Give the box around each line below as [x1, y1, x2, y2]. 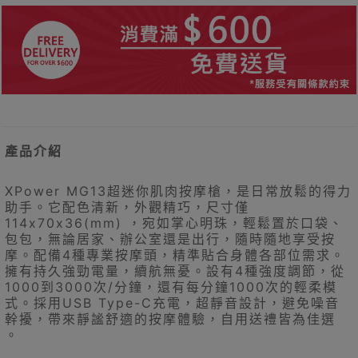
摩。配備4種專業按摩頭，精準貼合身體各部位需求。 [5, 247, 345, 264]
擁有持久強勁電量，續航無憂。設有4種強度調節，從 [5, 263, 345, 280]
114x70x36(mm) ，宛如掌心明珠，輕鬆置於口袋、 [5, 215, 344, 232]
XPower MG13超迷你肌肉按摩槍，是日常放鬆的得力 [5, 183, 352, 200]
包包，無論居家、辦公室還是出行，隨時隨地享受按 [5, 231, 336, 248]
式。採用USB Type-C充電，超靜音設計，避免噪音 [5, 295, 340, 312]
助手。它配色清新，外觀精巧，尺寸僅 [5, 199, 249, 216]
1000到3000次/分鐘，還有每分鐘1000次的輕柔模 [5, 279, 337, 296]
